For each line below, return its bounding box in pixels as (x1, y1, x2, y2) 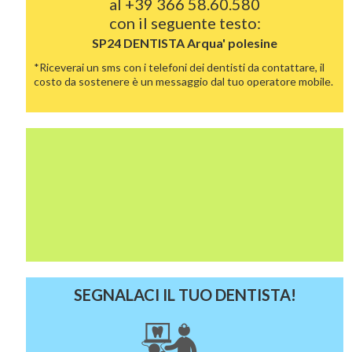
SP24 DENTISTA (92, 35, 188, 50)
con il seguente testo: (108, 13, 261, 32)
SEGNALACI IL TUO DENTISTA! (73, 285, 296, 304)
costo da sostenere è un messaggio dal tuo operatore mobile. (34, 75, 334, 88)
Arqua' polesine (187, 35, 278, 50)
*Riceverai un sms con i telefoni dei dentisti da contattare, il (34, 60, 325, 74)
